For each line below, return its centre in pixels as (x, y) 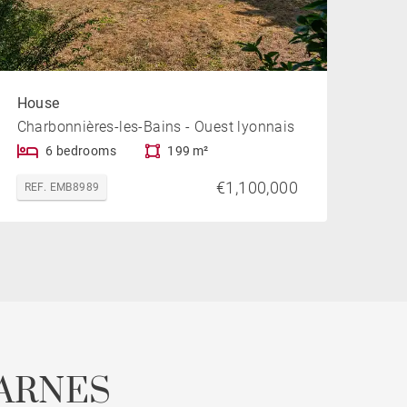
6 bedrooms (81, 151)
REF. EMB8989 (62, 188)
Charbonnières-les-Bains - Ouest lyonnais (156, 127)
